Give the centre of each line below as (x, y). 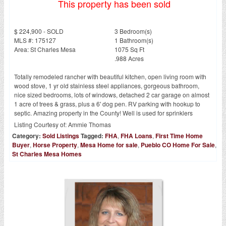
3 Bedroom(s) (133, 31)
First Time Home (179, 135)
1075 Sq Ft (130, 49)
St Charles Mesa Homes (47, 154)
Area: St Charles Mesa (45, 49)
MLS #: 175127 (35, 40)
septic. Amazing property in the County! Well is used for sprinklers (104, 113)
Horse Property (55, 145)
